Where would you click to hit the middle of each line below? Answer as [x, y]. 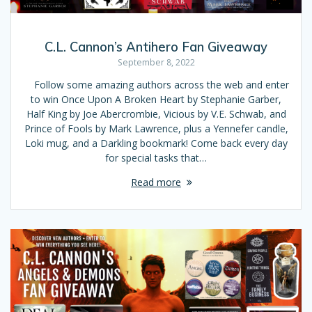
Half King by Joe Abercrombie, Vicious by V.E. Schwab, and [156, 114]
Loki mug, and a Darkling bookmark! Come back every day [156, 143]
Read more [156, 182]
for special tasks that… [156, 157]
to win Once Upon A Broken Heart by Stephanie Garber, [156, 99]
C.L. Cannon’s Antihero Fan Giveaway [156, 47]
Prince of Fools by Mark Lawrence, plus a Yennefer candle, [156, 128]
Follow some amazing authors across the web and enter [156, 84]
